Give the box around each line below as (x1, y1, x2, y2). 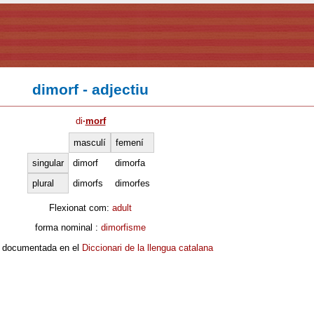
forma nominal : (35, 222, 101, 233)
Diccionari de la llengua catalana (81, 242, 213, 253)
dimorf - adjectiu (32, 81, 149, 98)
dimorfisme (101, 222, 146, 233)
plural (32, 177, 54, 189)
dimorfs (72, 177, 103, 189)
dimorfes (114, 177, 150, 189)
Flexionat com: (49, 202, 112, 213)
